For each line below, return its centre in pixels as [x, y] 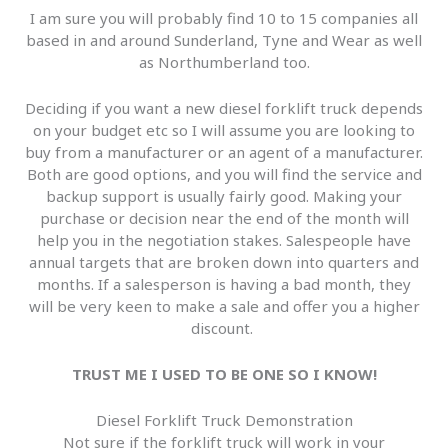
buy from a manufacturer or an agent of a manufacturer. [224, 152]
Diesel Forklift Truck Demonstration [224, 420]
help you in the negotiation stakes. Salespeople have [224, 240]
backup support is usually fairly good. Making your [224, 196]
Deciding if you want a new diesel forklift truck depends [224, 108]
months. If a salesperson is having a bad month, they [224, 284]
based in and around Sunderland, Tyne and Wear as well [224, 40]
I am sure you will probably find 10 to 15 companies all [224, 18]
